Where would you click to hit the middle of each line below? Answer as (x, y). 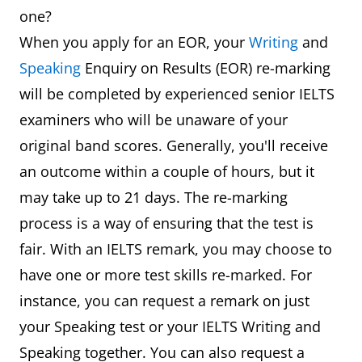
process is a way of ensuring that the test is (166, 223)
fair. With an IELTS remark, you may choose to (176, 249)
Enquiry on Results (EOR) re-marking (206, 68)
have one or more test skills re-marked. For (166, 275)
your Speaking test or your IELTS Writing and (170, 326)
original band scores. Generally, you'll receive (174, 145)
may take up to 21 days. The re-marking (154, 197)
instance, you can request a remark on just (164, 301)
